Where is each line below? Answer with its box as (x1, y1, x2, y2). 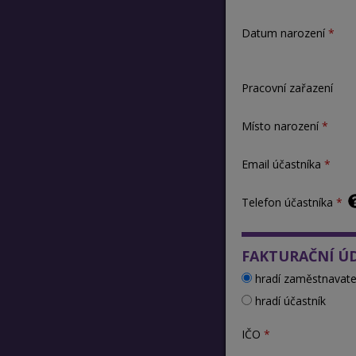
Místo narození (241, 118, 319, 134)
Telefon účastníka (241, 195, 333, 211)
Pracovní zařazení (241, 80, 333, 96)
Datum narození (241, 25, 325, 41)
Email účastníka (241, 157, 321, 172)
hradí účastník (251, 293, 326, 309)
